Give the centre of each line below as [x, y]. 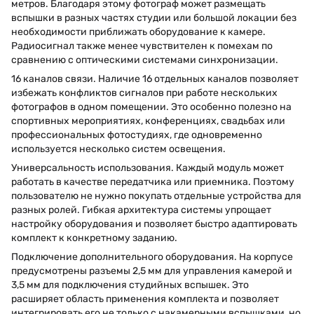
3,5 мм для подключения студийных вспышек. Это [130, 285]
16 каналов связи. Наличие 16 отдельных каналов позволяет [155, 78]
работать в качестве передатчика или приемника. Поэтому [153, 182]
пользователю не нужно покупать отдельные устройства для [156, 196]
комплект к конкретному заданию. [94, 238]
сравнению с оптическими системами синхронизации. [145, 60]
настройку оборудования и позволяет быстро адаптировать [154, 224]
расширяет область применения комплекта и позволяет [145, 299]
